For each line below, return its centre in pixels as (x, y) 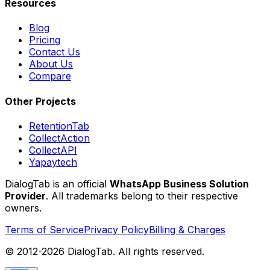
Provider (25, 196)
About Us (51, 64)
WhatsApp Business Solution (179, 184)
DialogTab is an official (57, 184)
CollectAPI (53, 150)
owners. (23, 208)
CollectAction (59, 138)
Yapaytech (53, 162)
